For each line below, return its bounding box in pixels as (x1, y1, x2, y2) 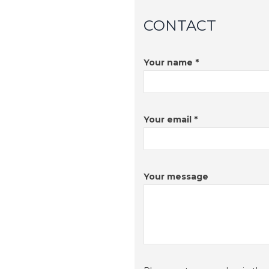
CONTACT (144, 17, 216, 35)
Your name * (144, 57, 199, 68)
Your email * (144, 114, 198, 125)
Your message (144, 171, 208, 183)
